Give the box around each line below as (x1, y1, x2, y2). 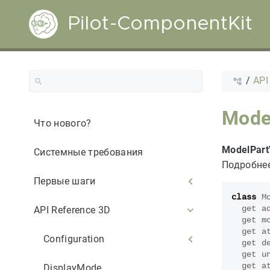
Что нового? (34, 117, 92, 129)
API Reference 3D (34, 204, 111, 216)
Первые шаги (34, 175, 96, 187)
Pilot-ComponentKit (67, 14, 253, 34)
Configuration (43, 233, 105, 245)
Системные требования (34, 146, 143, 158)
